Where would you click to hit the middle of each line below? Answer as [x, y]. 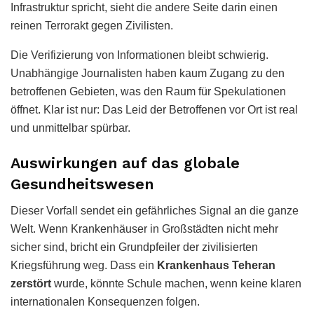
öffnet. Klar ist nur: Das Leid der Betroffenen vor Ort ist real [154, 109]
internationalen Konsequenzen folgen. [105, 302]
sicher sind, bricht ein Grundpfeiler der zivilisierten [134, 247]
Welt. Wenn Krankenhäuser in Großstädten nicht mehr [144, 229]
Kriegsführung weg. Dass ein [84, 266]
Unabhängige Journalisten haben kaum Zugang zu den [148, 73]
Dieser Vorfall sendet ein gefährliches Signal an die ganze [155, 211]
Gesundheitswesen [82, 184]
